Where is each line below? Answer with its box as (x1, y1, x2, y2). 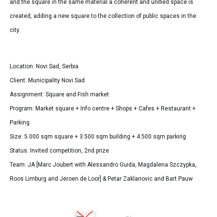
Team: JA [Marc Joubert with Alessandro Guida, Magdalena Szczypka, (10, 161, 197, 168)
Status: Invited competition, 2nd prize (10, 147, 109, 154)
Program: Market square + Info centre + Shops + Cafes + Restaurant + (10, 105, 196, 112)
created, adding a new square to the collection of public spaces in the (10, 13, 196, 20)
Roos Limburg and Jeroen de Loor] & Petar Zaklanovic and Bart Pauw (10, 175, 193, 182)
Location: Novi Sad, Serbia (10, 62, 78, 70)
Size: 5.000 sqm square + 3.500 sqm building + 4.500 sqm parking (10, 133, 186, 140)
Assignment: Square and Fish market (10, 91, 109, 98)
